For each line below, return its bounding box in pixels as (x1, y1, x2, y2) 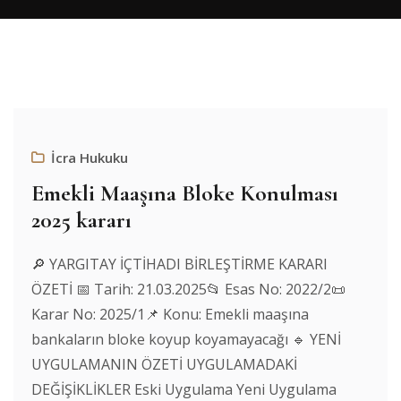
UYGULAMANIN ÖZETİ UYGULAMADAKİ (31, 354, 297, 374)
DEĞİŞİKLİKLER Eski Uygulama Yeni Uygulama (31, 380, 337, 399)
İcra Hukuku (51, 149, 128, 166)
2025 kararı (31, 206, 132, 234)
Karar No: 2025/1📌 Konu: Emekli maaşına (31, 304, 309, 324)
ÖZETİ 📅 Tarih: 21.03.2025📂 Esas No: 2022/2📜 (31, 279, 346, 299)
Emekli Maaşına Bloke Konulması (31, 179, 338, 207)
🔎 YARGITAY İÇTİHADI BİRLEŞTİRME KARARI (31, 254, 328, 274)
